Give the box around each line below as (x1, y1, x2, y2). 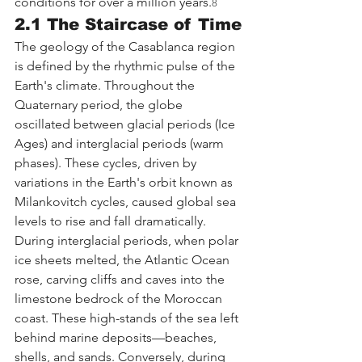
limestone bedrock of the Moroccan (15, 291, 225, 307)
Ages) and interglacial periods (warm (15, 136, 227, 152)
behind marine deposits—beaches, (15, 330, 220, 346)
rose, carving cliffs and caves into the (15, 271, 228, 288)
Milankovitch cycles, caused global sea (15, 194, 239, 210)
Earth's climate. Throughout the (15, 78, 198, 94)
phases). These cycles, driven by (15, 155, 200, 171)
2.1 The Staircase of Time (15, 15, 242, 34)
